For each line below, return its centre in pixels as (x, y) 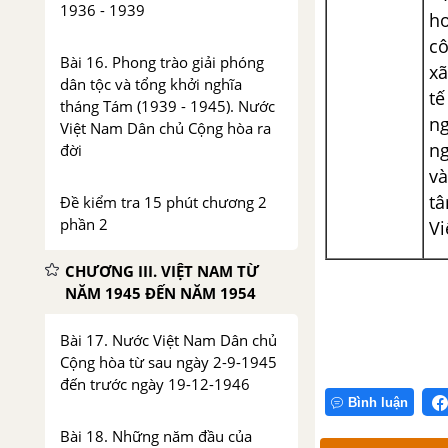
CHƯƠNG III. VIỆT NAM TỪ (162, 271)
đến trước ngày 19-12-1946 (155, 384)
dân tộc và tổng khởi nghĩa (151, 84)
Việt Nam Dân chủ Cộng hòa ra (165, 128)
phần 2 (84, 224)
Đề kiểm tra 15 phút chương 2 (163, 202)
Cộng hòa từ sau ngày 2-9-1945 (168, 362)
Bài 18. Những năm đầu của (156, 436)
